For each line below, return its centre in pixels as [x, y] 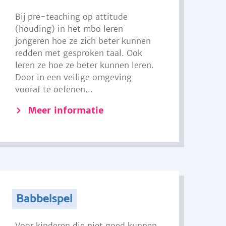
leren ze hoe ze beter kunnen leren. [85, 65]
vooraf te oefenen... [54, 89]
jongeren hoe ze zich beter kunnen [83, 41]
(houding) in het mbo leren [69, 29]
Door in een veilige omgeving [74, 77]
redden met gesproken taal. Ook [79, 53]
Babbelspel [44, 199]
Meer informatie [66, 110]
